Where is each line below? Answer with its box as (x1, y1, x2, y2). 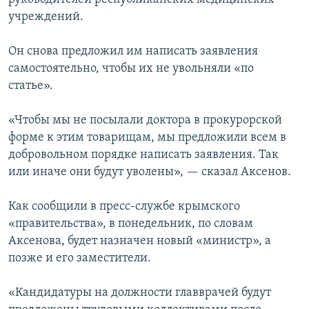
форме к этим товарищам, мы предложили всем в (8, 131, 286, 145)
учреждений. (8, 10, 83, 24)
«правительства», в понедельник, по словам (8, 217, 253, 231)
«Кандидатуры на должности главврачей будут (8, 286, 271, 300)
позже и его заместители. (8, 252, 151, 266)
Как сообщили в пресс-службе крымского (8, 200, 240, 214)
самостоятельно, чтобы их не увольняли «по (8, 62, 254, 76)
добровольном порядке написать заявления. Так (8, 148, 279, 162)
